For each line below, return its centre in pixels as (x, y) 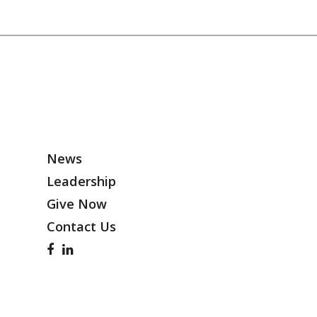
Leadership (81, 181)
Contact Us (81, 226)
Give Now (77, 204)
